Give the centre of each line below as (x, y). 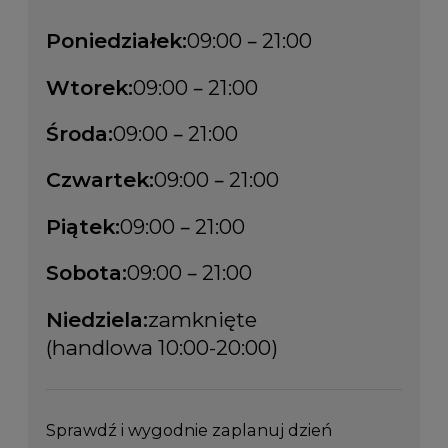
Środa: (79, 133)
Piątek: (82, 226)
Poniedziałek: (116, 41)
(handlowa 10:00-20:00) (161, 347)
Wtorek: (89, 87)
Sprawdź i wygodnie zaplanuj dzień (188, 429)
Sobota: (86, 273)
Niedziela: (96, 319)
